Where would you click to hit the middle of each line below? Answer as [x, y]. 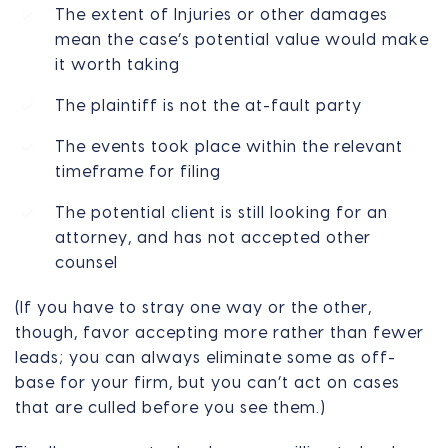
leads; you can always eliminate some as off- [205, 357]
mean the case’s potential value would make [241, 39]
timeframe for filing [137, 171]
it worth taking [117, 64]
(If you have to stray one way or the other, [193, 307]
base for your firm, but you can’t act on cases [207, 382]
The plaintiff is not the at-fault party [208, 105]
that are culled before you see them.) [170, 407]
